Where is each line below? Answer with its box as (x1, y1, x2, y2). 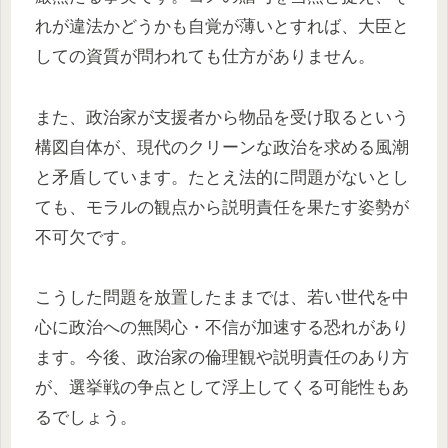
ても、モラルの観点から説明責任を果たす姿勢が (35, 197, 409, 217)
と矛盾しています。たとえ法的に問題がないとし (35, 167, 409, 187)
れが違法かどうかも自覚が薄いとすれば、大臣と (35, 17, 409, 37)
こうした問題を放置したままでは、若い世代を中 (35, 288, 409, 308)
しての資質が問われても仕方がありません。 (35, 47, 375, 67)
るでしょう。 (35, 408, 137, 428)
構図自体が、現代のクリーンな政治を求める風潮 (35, 137, 409, 157)
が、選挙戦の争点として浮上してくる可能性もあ (35, 378, 409, 398)
